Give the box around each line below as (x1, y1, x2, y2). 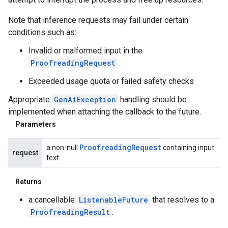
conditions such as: (8, 27, 76, 37)
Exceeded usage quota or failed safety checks (28, 76, 194, 86)
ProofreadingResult (31, 207, 110, 217)
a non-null (46, 143, 79, 152)
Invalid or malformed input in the (28, 45, 142, 55)
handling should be (118, 94, 187, 104)
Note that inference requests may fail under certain (8, 15, 188, 25)
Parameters (15, 120, 56, 128)
